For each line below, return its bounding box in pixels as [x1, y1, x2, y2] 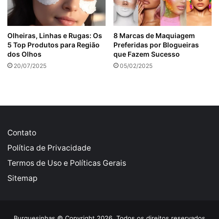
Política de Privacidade [7, 143, 91, 153]
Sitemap [7, 174, 38, 183]
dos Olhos [7, 50, 42, 59]
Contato [7, 128, 36, 138]
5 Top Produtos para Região [7, 41, 100, 49]
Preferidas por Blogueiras [113, 41, 199, 49]
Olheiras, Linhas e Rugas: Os [7, 31, 102, 40]
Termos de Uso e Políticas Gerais [7, 158, 126, 168]
